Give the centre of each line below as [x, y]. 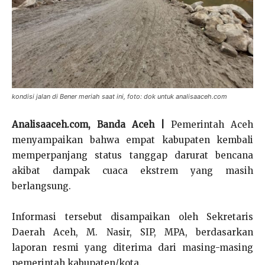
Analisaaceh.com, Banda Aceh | [88, 125]
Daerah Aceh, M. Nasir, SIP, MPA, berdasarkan [132, 232]
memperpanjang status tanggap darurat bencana [132, 155]
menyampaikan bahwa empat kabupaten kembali [132, 140]
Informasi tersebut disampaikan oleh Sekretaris [132, 217]
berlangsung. [41, 186]
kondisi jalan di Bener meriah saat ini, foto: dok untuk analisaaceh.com [119, 96]
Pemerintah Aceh [209, 125]
